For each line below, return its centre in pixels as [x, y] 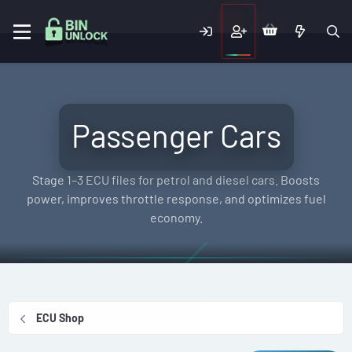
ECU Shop [60, 318]
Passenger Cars [176, 135]
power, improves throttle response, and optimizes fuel [176, 198]
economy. [176, 217]
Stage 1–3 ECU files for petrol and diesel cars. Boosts [176, 180]
